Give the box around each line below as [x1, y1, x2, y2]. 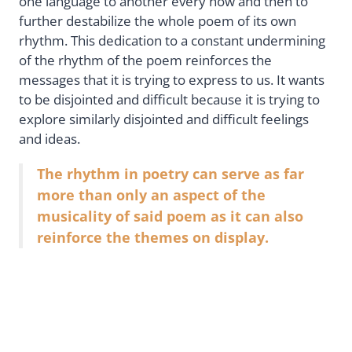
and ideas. [19, 129, 80, 148]
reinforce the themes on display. [37, 227, 269, 247]
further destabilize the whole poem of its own [19, 11, 296, 30]
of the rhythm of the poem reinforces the [19, 50, 272, 69]
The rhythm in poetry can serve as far [37, 163, 304, 183]
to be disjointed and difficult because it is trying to [19, 90, 320, 108]
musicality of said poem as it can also [37, 206, 303, 225]
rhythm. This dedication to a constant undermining [19, 31, 325, 49]
